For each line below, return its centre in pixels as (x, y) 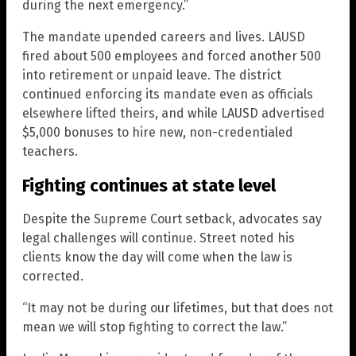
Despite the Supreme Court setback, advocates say (172, 219)
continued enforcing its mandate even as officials (168, 95)
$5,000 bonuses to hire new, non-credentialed (158, 133)
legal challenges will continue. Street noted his (159, 238)
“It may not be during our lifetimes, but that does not (178, 308)
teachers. (50, 152)
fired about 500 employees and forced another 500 (172, 56)
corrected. (53, 276)
